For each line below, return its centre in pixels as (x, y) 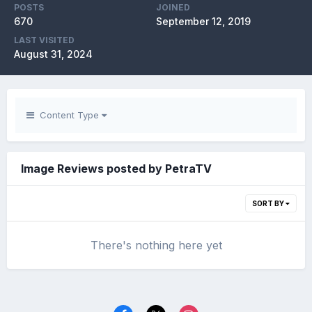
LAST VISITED (44, 40)
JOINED (173, 8)
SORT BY (269, 204)
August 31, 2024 (53, 54)
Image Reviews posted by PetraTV (116, 169)
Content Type (68, 115)
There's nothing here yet (156, 245)
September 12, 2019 (203, 22)
